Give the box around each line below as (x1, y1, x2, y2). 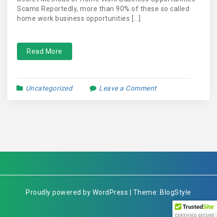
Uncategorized (25, 84, 72, 92)
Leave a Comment (99, 84, 157, 92)
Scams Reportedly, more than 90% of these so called (17, 5, 189, 13)
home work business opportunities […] (17, 15, 140, 22)
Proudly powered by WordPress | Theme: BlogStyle (26, 188, 191, 196)
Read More (27, 47, 62, 55)
